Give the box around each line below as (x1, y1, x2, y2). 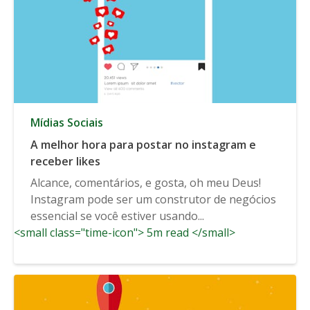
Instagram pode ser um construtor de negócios (30, 191, 276, 207)
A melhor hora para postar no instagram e (30, 136, 256, 152)
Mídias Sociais (30, 114, 103, 130)
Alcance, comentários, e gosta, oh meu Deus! (30, 174, 261, 190)
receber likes (30, 153, 100, 169)
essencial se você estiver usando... (30, 208, 204, 224)
